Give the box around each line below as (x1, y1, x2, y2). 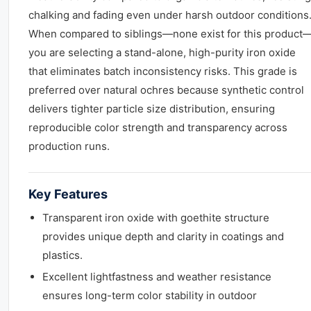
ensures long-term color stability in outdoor (42, 289, 257, 302)
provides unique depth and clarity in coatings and (42, 230, 284, 243)
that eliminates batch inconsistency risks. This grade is (28, 65, 297, 78)
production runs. (28, 140, 110, 153)
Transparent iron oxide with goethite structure (42, 211, 269, 224)
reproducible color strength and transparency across (28, 121, 287, 134)
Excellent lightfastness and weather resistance (42, 270, 271, 283)
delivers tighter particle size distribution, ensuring (28, 102, 275, 115)
